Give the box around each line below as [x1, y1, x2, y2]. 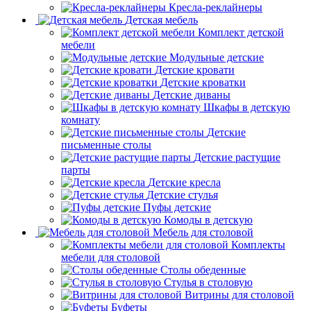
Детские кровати [155, 88, 235, 101]
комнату [61, 138, 100, 151]
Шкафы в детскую [203, 126, 290, 138]
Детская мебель [125, 38, 198, 51]
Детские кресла [148, 201, 221, 213]
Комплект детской [198, 51, 284, 63]
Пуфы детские [143, 226, 211, 238]
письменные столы [61, 163, 151, 176]
